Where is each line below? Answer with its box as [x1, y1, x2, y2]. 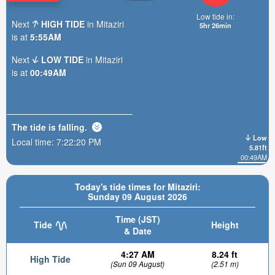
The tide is [12, 120, 58, 133]
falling [58, 120, 85, 133]
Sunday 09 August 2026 [88, 190, 187, 203]
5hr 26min [199, 20, 231, 30]
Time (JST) [115, 213, 160, 225]
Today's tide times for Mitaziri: [74, 180, 201, 193]
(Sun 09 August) [110, 258, 165, 269]
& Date [123, 225, 152, 237]
